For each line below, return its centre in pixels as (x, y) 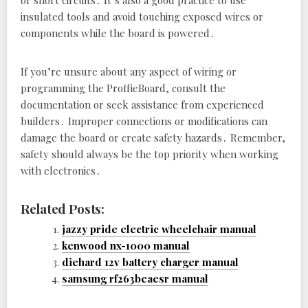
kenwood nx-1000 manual (126, 246)
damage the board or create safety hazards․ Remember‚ (153, 138)
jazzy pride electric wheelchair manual (159, 229)
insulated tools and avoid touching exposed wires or (142, 17)
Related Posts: (63, 209)
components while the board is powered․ (118, 33)
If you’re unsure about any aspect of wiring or (129, 72)
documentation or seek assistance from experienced (142, 105)
